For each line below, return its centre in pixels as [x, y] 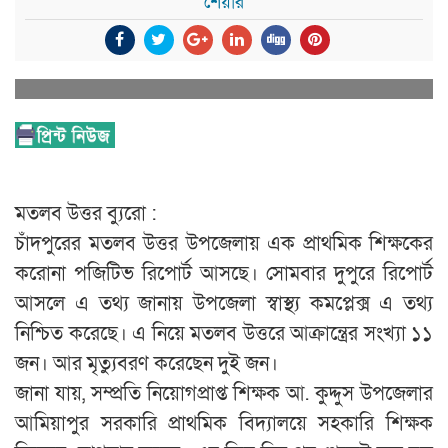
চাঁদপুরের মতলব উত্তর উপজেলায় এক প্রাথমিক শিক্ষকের [224, 243]
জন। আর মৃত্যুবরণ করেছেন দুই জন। [146, 363]
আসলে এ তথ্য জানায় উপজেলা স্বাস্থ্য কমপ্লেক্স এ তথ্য [224, 303]
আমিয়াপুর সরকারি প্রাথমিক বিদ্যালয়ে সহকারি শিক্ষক [224, 423]
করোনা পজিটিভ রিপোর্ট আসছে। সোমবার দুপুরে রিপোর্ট [224, 273]
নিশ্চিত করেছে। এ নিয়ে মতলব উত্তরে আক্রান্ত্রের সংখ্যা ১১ [224, 333]
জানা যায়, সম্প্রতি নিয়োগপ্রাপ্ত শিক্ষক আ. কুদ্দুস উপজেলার [224, 393]
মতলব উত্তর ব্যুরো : [86, 213]
